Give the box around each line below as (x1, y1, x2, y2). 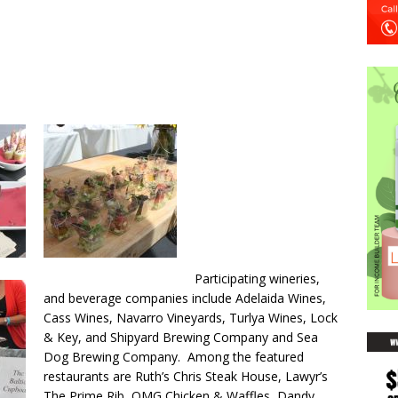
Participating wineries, (195, 270, 320, 288)
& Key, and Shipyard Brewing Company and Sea (44, 329, 318, 346)
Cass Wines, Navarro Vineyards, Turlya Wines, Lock (44, 309, 338, 327)
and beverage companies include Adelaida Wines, (44, 290, 326, 307)
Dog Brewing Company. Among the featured (44, 348, 304, 366)
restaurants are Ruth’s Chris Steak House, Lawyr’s (44, 368, 328, 386)
